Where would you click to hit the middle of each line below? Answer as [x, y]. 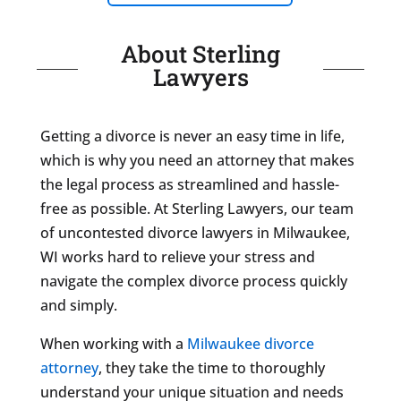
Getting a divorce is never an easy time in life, [192, 136]
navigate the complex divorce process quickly [193, 281]
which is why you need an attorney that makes [197, 160]
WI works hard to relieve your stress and [177, 256]
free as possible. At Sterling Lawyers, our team [196, 208]
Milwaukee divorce [250, 343]
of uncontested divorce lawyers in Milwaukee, [195, 232]
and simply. [78, 305]
